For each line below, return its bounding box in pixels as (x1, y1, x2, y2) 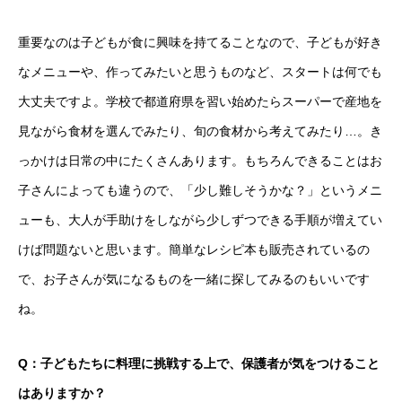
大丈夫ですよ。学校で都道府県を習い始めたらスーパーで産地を (18, 94, 382, 109)
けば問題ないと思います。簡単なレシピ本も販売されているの (18, 242, 370, 257)
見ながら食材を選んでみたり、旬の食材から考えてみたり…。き (18, 124, 382, 138)
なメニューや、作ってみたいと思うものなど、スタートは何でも (18, 65, 382, 79)
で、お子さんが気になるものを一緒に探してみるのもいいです (18, 272, 370, 286)
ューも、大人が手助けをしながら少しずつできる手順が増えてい (18, 213, 382, 227)
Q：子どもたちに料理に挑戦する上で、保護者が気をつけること (18, 356, 380, 371)
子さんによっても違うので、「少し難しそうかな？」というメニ (18, 183, 382, 197)
